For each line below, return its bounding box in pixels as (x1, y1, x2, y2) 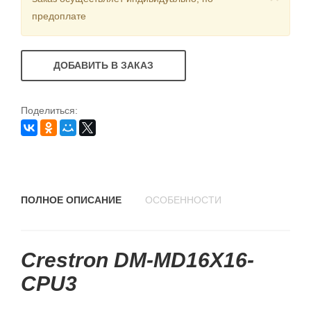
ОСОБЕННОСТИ (145, 194, 221, 205)
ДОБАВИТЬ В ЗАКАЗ (53, 60, 153, 71)
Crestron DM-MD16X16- (21, 249, 254, 271)
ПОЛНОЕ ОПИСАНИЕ (21, 194, 121, 205)
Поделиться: (21, 105, 78, 116)
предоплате (32, 10, 86, 22)
